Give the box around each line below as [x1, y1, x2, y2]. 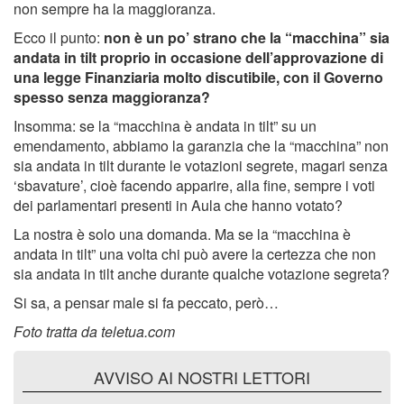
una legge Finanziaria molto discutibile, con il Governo [14, 67, 383, 88]
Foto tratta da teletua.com [14, 321, 175, 343]
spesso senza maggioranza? [14, 87, 210, 108]
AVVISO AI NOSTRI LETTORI [94, 365, 310, 390]
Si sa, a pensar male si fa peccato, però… [14, 292, 279, 314]
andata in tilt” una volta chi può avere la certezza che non [14, 243, 376, 265]
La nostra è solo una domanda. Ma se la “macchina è [14, 224, 351, 245]
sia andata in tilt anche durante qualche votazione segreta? [14, 263, 390, 285]
